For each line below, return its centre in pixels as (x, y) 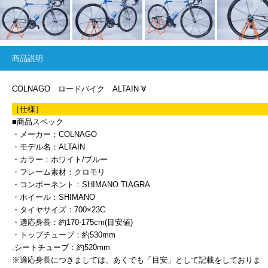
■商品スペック (38, 121)
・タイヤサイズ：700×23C (59, 209)
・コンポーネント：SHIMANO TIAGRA (81, 184)
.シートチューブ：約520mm (61, 247)
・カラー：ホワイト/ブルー (60, 159)
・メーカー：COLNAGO (54, 134)
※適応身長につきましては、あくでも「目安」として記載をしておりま (136, 260)
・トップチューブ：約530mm (64, 234)
